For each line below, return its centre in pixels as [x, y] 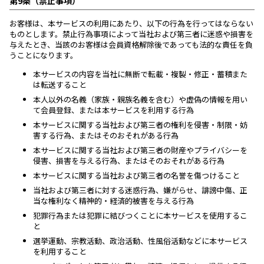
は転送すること [60, 85]
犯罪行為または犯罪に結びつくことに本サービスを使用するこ [140, 215]
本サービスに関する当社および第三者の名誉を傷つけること [136, 175]
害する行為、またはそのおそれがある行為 [106, 135]
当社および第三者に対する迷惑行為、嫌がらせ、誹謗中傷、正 [140, 190]
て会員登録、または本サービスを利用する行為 [113, 110]
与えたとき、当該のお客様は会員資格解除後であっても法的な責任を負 [131, 44]
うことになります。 [44, 55]
